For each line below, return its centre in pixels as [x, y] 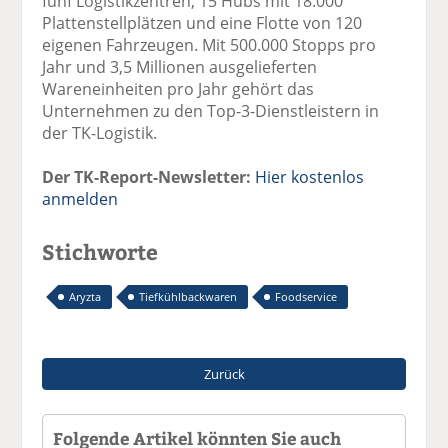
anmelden [80, 198]
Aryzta [85, 296]
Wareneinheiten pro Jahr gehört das [178, 88]
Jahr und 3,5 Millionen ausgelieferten [180, 66]
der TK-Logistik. [100, 132]
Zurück [224, 373]
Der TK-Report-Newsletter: [147, 176]
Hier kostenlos [310, 176]
